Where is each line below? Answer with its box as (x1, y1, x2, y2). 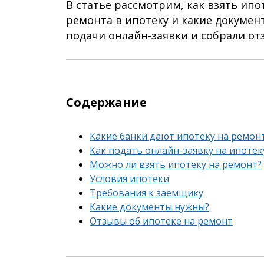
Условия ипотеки (90, 171, 169, 185)
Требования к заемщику (90, 186, 203, 199)
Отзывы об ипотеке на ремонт (90, 214, 233, 227)
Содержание (66, 94, 147, 110)
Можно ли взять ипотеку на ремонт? (90, 157, 262, 171)
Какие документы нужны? (90, 200, 209, 213)
